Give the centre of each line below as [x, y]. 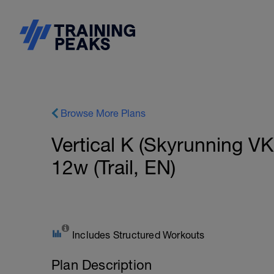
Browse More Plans [103, 113]
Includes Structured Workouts [139, 235]
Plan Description [102, 265]
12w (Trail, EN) [113, 167]
